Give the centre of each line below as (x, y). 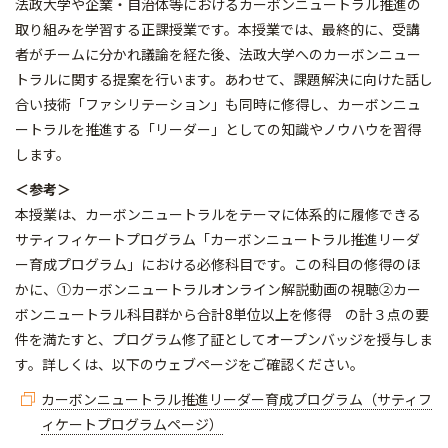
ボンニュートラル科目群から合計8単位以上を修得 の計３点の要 (222, 313)
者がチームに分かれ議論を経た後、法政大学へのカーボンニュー (218, 53)
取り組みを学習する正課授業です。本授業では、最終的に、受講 (217, 28)
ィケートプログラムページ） (132, 423)
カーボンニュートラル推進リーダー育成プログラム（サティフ (236, 398)
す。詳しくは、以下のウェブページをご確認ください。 (189, 363)
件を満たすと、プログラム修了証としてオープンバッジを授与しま (224, 338)
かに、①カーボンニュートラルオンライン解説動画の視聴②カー (218, 288)
